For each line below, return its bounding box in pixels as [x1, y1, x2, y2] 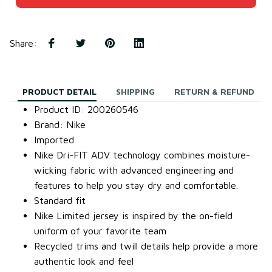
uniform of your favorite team [34, 225, 166, 236]
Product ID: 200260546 [34, 103, 138, 115]
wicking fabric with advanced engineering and [34, 164, 234, 175]
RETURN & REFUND [174, 86, 254, 97]
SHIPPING [116, 86, 155, 97]
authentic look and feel [34, 255, 134, 267]
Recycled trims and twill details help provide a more [34, 240, 258, 251]
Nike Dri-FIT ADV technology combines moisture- [34, 149, 250, 160]
